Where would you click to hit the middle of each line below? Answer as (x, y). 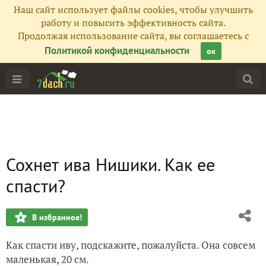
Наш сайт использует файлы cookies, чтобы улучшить (133, 9)
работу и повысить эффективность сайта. (133, 23)
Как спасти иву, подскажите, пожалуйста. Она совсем (131, 245)
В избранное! (57, 217)
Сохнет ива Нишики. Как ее (110, 164)
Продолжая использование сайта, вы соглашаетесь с (133, 36)
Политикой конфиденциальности (117, 50)
